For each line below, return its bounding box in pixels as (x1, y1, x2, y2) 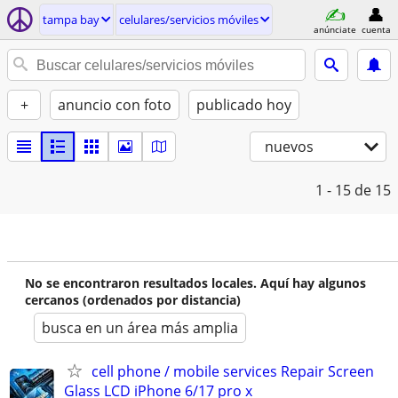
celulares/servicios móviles (119, 12, 259, 28)
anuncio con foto (58, 95, 171, 115)
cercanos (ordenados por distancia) (25, 291, 241, 308)
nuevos (265, 137, 314, 156)
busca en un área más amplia (42, 318, 238, 338)
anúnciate (314, 22, 356, 36)
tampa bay (43, 12, 99, 28)
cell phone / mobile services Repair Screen (92, 362, 374, 381)
